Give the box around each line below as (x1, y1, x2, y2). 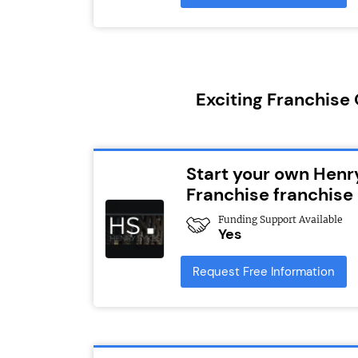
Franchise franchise (186, 183, 353, 207)
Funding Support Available (218, 213, 342, 226)
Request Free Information (193, 264, 336, 280)
